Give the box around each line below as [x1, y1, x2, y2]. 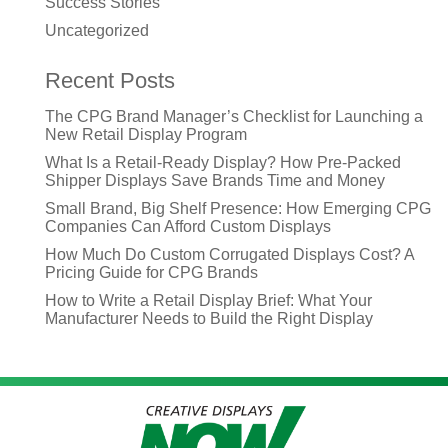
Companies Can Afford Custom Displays [45, 217, 331, 235]
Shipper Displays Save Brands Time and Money [45, 171, 385, 189]
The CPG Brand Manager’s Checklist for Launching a [45, 107, 423, 125]
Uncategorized [45, 21, 149, 39]
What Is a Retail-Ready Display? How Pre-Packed [45, 153, 401, 171]
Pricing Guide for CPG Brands [45, 263, 258, 281]
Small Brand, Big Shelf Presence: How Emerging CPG [45, 199, 431, 217]
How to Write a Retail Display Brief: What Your [45, 291, 372, 309]
